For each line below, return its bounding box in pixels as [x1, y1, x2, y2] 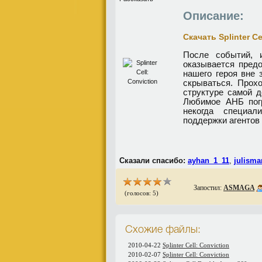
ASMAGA [223, 184, 254, 192]
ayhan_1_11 [188, 156, 229, 165]
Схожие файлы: [125, 225, 201, 235]
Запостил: [194, 184, 223, 192]
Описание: [183, 9, 244, 22]
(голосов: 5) [123, 189, 158, 196]
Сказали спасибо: [119, 156, 185, 165]
